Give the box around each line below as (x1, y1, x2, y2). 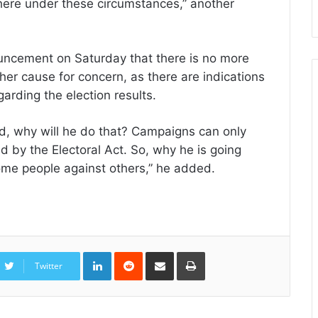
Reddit (142, 249, 170, 261)
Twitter (35, 260, 62, 272)
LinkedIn (111, 249, 148, 261)
